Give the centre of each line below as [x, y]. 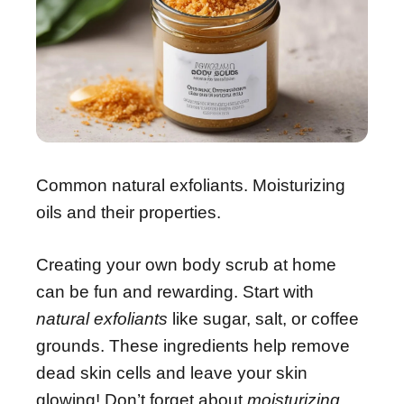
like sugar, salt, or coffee [263, 319]
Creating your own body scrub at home [186, 265]
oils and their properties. [129, 212]
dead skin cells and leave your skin [172, 373]
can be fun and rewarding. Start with [175, 292]
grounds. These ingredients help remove [193, 346]
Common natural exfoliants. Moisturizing [191, 185]
